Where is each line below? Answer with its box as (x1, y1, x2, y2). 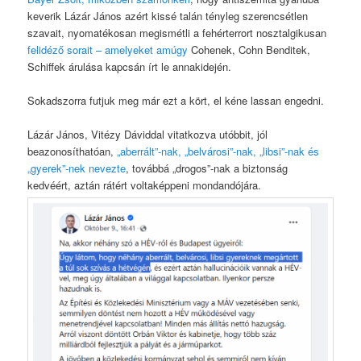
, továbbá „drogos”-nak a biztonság (126, 160, 288, 176)
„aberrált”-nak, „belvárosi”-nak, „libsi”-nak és (114, 143, 320, 160)
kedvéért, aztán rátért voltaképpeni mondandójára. (27, 177, 262, 193)
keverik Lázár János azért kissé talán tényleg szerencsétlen (27, 7, 309, 23)
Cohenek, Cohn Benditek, (188, 41, 311, 57)
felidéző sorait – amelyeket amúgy (27, 41, 189, 57)
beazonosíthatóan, (27, 143, 114, 160)
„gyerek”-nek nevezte (27, 160, 127, 176)
